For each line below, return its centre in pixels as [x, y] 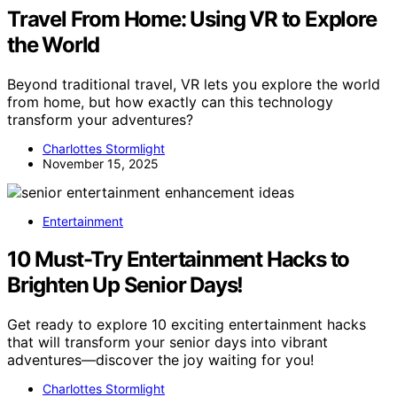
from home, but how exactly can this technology [170, 101]
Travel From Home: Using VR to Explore [192, 19]
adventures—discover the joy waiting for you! [160, 359]
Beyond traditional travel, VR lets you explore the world [194, 84]
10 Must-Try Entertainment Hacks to [179, 259]
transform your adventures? [100, 119]
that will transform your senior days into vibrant [167, 342]
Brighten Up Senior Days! [125, 284]
